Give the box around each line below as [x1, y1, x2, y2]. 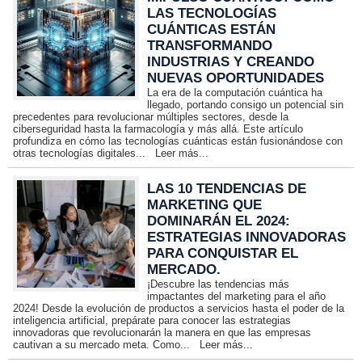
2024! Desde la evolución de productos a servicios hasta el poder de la [13, 302, 344, 314]
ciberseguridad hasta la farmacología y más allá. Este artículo [13, 123, 303, 135]
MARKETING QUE [147, 197, 263, 213]
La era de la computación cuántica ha [147, 86, 323, 99]
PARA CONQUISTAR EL [147, 246, 299, 261]
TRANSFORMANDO [147, 38, 273, 53]
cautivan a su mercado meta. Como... [13, 339, 200, 351]
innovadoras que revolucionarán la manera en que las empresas [13, 326, 311, 339]
